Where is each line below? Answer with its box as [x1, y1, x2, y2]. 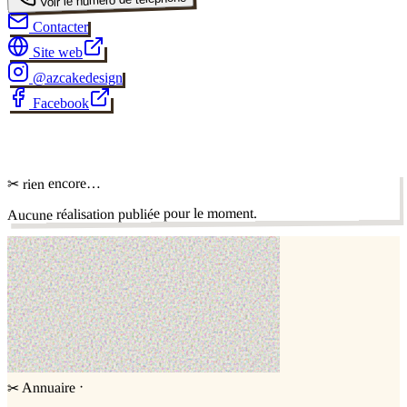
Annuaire [18, 379, 76, 396]
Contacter [29, 18, 88, 35]
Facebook [29, 94, 89, 111]
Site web [29, 44, 83, 60]
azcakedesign [46, 69, 123, 85]
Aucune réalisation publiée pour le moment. [7, 204, 258, 223]
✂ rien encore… [6, 174, 101, 192]
